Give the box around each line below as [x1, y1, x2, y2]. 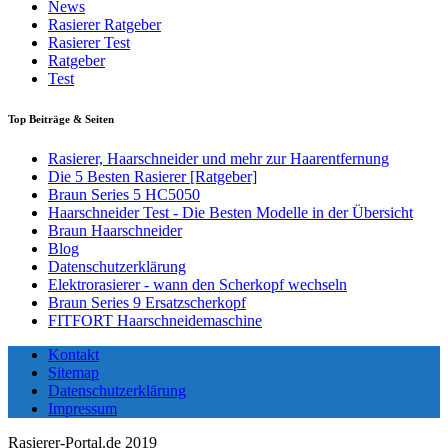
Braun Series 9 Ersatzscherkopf [48, 293, 246, 311]
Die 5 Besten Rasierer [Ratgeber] [48, 167, 257, 185]
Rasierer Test [48, 33, 130, 51]
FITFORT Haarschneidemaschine [48, 311, 262, 329]
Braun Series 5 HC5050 [48, 185, 200, 203]
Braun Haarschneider [48, 221, 182, 239]
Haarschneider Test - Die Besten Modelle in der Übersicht [48, 203, 413, 221]
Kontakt [48, 345, 99, 363]
